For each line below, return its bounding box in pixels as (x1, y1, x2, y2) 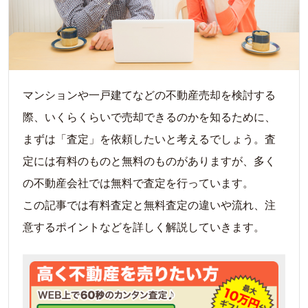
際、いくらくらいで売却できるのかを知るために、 (23, 109, 276, 125)
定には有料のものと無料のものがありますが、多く (23, 153, 276, 169)
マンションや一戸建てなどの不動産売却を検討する (23, 87, 276, 103)
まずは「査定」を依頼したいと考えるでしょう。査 (23, 131, 276, 147)
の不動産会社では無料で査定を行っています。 (23, 175, 254, 191)
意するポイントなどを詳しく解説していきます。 (23, 219, 265, 235)
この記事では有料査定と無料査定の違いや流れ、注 (23, 197, 276, 213)
